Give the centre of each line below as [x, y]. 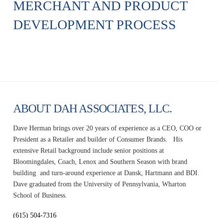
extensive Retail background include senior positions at [88, 150]
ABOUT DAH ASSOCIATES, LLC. [92, 109]
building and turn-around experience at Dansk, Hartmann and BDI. [106, 173]
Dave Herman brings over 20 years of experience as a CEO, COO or [107, 128]
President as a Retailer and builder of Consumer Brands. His [98, 139]
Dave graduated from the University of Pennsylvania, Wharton [99, 184]
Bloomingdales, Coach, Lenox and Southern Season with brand [100, 162]
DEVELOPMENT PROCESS [94, 24]
